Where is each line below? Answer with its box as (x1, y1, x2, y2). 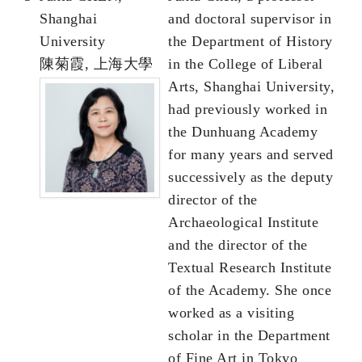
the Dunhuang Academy (168, 124, 318, 141)
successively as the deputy (168, 169, 333, 186)
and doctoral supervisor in (168, 11, 331, 27)
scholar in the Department (168, 327, 330, 344)
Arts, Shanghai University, (168, 78, 335, 95)
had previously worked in (168, 101, 327, 118)
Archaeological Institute (168, 214, 318, 231)
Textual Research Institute (168, 259, 331, 276)
